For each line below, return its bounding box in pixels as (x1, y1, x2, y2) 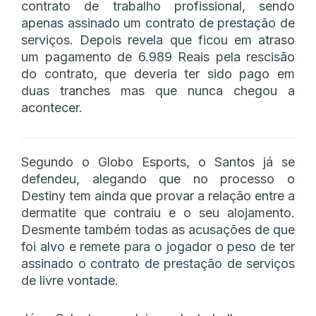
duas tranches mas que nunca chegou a (21, 83, 295, 98)
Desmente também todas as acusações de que (21, 221, 295, 237)
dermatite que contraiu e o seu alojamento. (21, 205, 295, 220)
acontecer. (21, 99, 83, 115)
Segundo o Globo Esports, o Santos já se (21, 154, 295, 169)
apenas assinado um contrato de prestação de (21, 15, 295, 30)
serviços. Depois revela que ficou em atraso (21, 32, 295, 47)
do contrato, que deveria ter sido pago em (21, 66, 295, 81)
